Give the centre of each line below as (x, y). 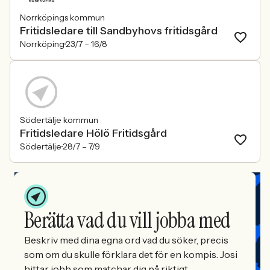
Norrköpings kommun (62, 17)
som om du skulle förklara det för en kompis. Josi (131, 254)
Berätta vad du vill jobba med (127, 220)
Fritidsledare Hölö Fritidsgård (93, 133)
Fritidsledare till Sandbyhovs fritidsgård (119, 31)
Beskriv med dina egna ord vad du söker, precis (126, 240)
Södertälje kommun (59, 120)
